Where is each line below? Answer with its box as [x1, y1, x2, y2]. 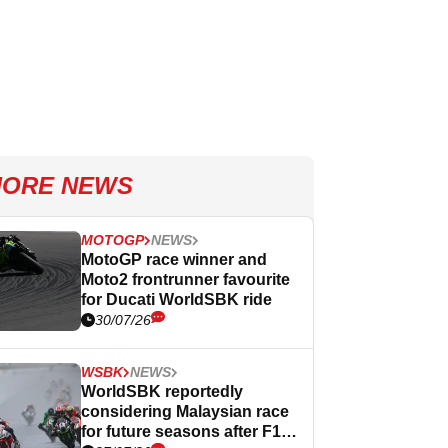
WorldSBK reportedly [81, 383, 243, 400]
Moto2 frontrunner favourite [81, 271, 290, 288]
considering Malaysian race [81, 403, 289, 420]
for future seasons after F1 [81, 423, 281, 440]
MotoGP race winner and [81, 251, 267, 268]
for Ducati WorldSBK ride [81, 291, 272, 308]
